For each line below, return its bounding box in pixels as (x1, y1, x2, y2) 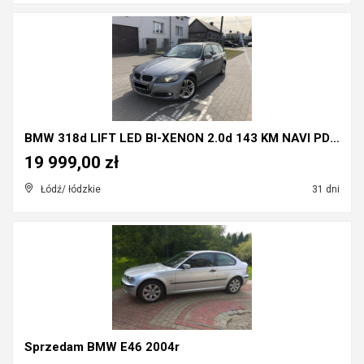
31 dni (310, 184, 340, 195)
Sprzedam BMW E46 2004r (24, 340, 180, 354)
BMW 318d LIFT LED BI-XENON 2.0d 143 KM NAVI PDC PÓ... (330, 131, 340, 145)
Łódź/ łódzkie (41, 184, 101, 195)
